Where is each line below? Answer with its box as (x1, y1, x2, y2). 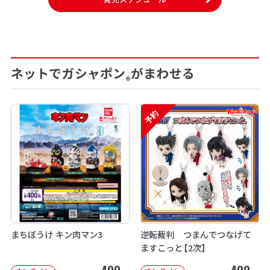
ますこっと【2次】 (140, 240, 207, 254)
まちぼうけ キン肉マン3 (10, 227, 103, 240)
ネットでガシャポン (10, 64, 126, 83)
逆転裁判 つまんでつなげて (140, 227, 251, 240)
